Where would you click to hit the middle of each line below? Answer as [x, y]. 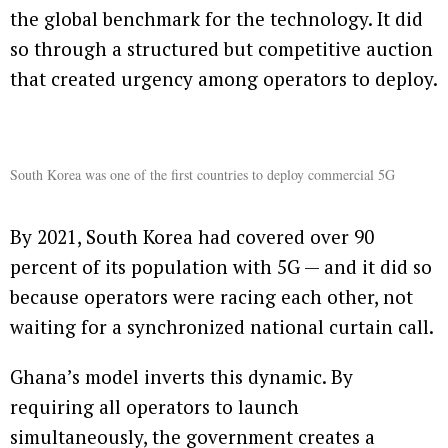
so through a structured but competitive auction [221, 49]
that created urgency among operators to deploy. [224, 79]
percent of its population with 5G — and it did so [221, 267]
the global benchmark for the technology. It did [216, 19]
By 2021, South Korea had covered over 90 [192, 237]
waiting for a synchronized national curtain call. [222, 327]
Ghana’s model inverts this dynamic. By [181, 377]
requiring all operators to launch [154, 407]
